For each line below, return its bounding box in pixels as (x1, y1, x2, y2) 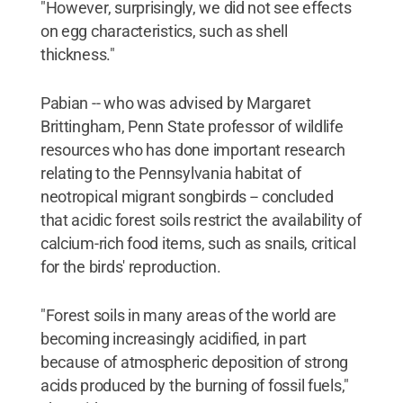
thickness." (40, 45, 115, 64)
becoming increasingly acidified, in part (40, 329, 307, 348)
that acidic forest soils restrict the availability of (40, 210, 362, 229)
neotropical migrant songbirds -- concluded (40, 187, 334, 206)
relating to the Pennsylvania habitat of (40, 164, 301, 183)
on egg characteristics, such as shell (40, 22, 288, 40)
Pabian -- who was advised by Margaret (40, 94, 311, 112)
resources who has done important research (40, 140, 345, 159)
